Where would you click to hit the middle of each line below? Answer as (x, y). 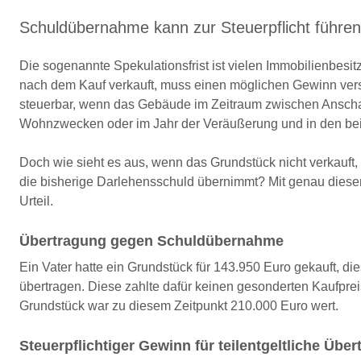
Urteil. (36, 201)
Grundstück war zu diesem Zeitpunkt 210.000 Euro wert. (179, 306)
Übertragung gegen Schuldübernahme (151, 241)
